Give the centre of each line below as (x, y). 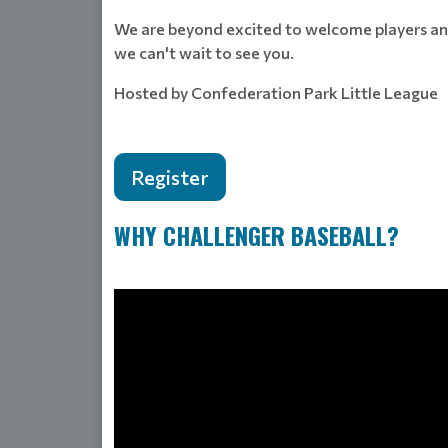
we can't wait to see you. (204, 53)
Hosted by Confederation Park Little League (276, 93)
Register (170, 177)
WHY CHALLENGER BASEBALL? (256, 235)
